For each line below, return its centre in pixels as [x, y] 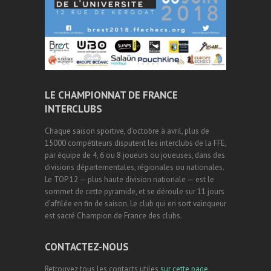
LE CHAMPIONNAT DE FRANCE [111, 95]
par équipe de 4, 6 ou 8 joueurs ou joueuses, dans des [135, 155]
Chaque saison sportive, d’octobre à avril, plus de [127, 131]
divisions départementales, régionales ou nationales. [134, 168]
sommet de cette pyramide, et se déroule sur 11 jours [135, 192]
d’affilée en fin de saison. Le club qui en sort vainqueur [135, 204]
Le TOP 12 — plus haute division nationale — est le [129, 180]
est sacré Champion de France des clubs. [113, 216]
